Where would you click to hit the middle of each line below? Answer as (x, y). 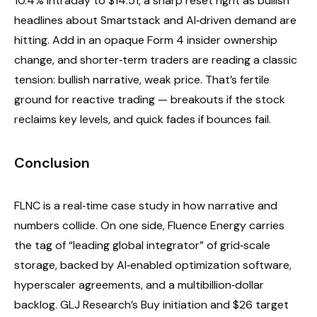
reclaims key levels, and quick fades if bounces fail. (143, 119)
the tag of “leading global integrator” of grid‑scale (142, 245)
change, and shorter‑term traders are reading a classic (156, 59)
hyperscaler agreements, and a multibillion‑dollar (139, 284)
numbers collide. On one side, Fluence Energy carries (149, 225)
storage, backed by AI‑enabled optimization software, (153, 265)
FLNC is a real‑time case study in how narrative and (146, 205)
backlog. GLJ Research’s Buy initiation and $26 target (151, 304)
